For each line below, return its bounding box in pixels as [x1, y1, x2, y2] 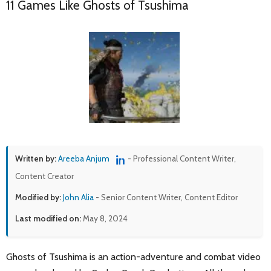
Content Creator [15, 171, 74, 181]
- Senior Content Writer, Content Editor [94, 192, 238, 202]
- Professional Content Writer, [128, 154, 236, 164]
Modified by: [15, 192, 61, 202]
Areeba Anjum [58, 154, 109, 164]
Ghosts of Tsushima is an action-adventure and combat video [6, 250, 261, 263]
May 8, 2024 [81, 213, 128, 223]
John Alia [63, 192, 94, 202]
